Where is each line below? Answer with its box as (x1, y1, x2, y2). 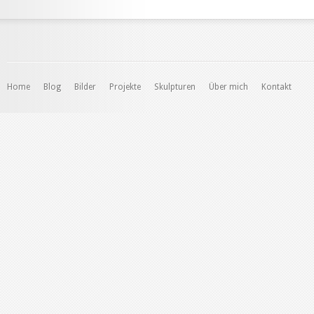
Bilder (74, 82, 96, 92)
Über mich (209, 82, 248, 92)
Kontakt (261, 82, 292, 92)
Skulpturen (154, 82, 196, 92)
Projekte (109, 82, 141, 92)
